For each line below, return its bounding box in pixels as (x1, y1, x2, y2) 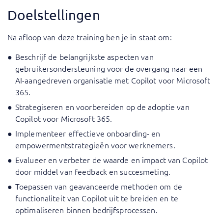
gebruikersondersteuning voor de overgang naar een (15, 63, 202, 74)
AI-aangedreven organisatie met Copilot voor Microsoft (15, 75, 211, 86)
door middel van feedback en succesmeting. (15, 166, 170, 177)
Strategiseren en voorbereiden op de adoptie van (15, 101, 190, 112)
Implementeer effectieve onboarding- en (15, 128, 161, 139)
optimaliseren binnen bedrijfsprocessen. (15, 204, 158, 216)
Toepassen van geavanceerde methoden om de (15, 181, 182, 192)
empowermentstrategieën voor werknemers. (15, 139, 175, 151)
